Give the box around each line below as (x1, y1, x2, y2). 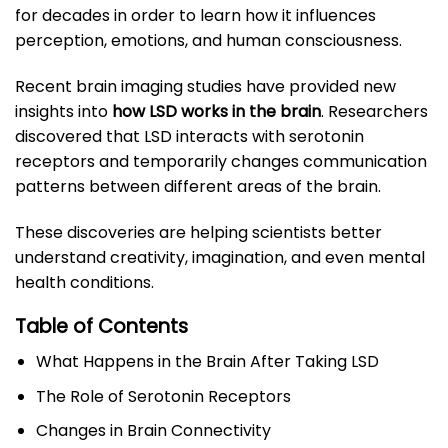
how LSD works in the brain (112, 99, 321, 123)
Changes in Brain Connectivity (35, 419, 271, 443)
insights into (15, 99, 112, 123)
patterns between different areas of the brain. (15, 174, 381, 198)
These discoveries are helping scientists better (15, 220, 382, 244)
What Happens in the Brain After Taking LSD (35, 350, 379, 374)
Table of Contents (15, 313, 188, 341)
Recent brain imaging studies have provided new (15, 74, 396, 98)
